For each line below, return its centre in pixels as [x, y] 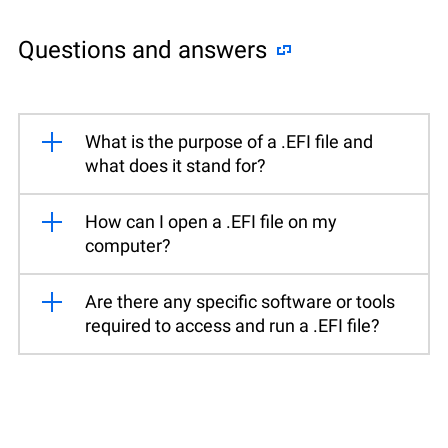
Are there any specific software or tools [240, 301]
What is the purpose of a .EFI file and [229, 141]
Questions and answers [142, 49]
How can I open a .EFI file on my [211, 221]
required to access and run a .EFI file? [232, 325]
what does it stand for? [175, 165]
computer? [128, 245]
